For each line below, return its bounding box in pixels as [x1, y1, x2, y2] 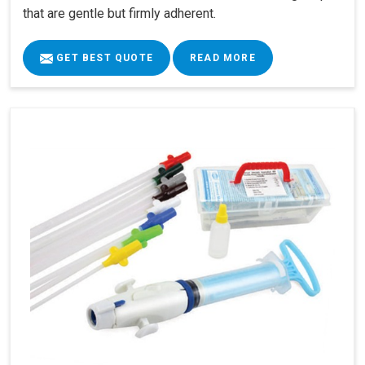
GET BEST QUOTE [53, 52, 153, 64]
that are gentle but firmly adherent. [23, 6, 216, 22]
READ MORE [190, 52, 256, 64]
